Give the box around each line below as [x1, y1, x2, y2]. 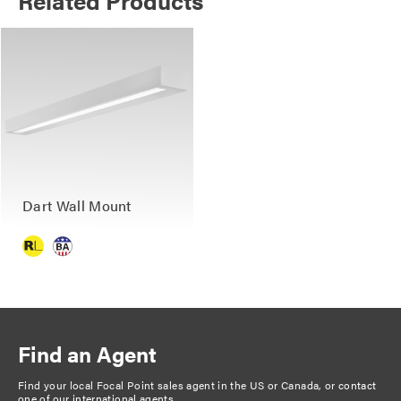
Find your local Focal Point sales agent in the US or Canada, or [18, 376, 339, 393]
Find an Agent [18, 337, 157, 369]
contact [338, 376, 377, 393]
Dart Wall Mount [22, 195, 132, 217]
